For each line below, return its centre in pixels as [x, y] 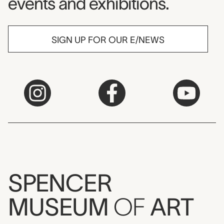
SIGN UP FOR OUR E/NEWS [108, 40]
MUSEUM [61, 207]
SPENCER [60, 183]
